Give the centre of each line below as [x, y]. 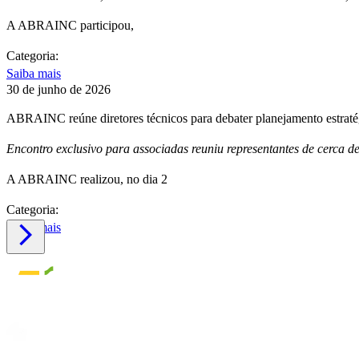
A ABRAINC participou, [70, 26]
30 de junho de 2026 [58, 90]
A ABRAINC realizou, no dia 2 [87, 179]
